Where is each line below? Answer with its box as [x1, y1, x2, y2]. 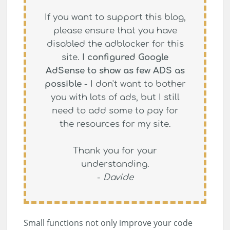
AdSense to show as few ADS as [45, 65, 185, 75]
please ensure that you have [53, 25, 177, 35]
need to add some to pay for [51, 105, 179, 116]
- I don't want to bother [81, 79, 186, 89]
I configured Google [82, 52, 168, 62]
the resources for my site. [59, 119, 171, 129]
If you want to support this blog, [44, 12, 186, 22]
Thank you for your [73, 145, 157, 156]
